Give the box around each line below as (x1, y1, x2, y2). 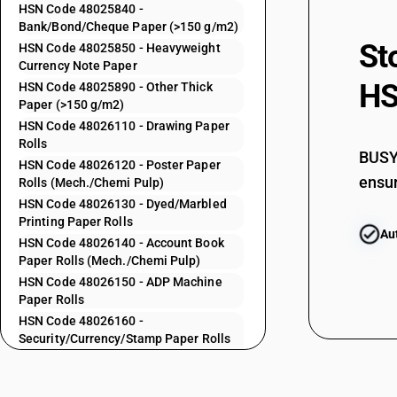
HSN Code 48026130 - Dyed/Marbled (19, 197, 227, 211)
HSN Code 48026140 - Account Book (19, 236, 224, 250)
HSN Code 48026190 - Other (19, 370, 179, 385)
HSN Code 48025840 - (19, 2, 144, 16)
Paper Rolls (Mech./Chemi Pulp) (19, 253, 201, 268)
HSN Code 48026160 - (19, 314, 144, 328)
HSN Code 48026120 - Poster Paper (19, 158, 221, 172)
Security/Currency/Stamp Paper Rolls (19, 331, 230, 346)
